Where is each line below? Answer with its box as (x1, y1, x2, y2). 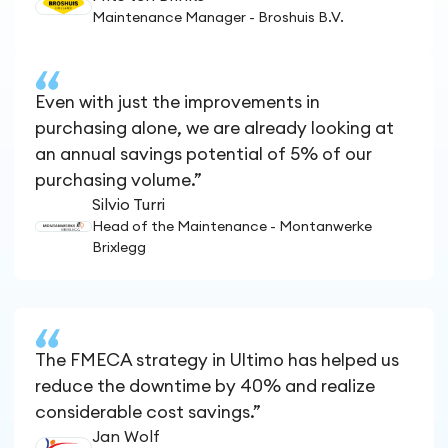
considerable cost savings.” (35, 404, 262, 422)
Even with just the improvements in (35, 93, 321, 111)
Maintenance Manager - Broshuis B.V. (91, 10, 344, 25)
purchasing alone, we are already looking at (35, 119, 395, 137)
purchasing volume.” (35, 171, 203, 189)
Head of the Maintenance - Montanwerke (91, 219, 372, 234)
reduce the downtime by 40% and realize (35, 378, 376, 396)
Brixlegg (91, 240, 146, 255)
